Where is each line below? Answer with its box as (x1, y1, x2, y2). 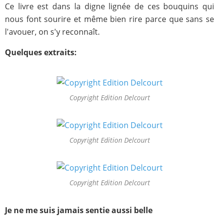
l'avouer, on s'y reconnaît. (5, 26, 100, 37)
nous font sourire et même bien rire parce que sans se (5, 14, 214, 24)
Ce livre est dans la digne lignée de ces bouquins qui (5, 1, 214, 12)
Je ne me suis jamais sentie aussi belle (5, 205, 153, 216)
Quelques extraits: (5, 47, 77, 58)
